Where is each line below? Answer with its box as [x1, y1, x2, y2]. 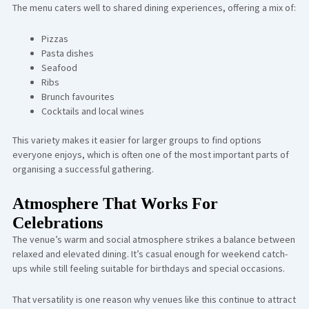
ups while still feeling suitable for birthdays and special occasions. [12, 261, 285, 275]
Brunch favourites [41, 90, 114, 103]
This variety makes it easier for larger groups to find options [12, 134, 261, 146]
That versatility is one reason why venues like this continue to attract [12, 293, 296, 306]
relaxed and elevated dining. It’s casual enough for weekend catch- [12, 247, 288, 260]
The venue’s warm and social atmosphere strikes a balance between [12, 232, 295, 246]
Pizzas [41, 32, 68, 45]
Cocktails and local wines [41, 105, 144, 117]
